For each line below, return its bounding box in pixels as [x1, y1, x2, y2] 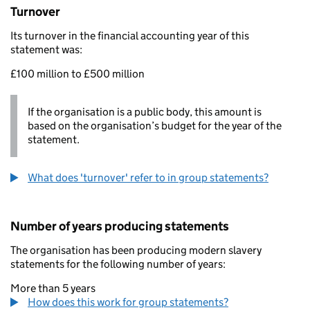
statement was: [10, 43, 82, 56]
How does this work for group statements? [28, 295, 228, 309]
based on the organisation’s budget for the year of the [28, 119, 282, 132]
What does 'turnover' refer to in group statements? [28, 171, 268, 184]
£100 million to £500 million [10, 67, 145, 80]
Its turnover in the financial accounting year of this [10, 29, 249, 42]
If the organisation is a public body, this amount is [28, 105, 262, 118]
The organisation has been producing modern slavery [10, 244, 262, 257]
